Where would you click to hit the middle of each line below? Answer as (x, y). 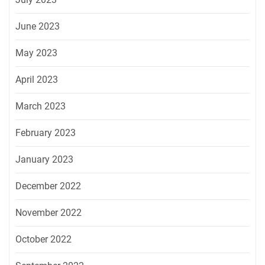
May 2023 (36, 53)
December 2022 (48, 186)
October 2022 (43, 239)
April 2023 (37, 79)
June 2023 (38, 26)
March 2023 (41, 106)
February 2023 (46, 132)
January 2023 (44, 159)
